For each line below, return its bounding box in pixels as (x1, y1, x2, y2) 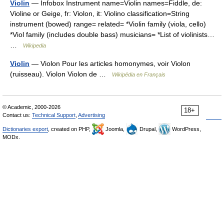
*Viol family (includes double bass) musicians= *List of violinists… (10, 30, 214, 38)
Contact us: (2, 111, 32, 118)
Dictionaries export (2, 125, 48, 132)
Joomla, (104, 125, 126, 132)
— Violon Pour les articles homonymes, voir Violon (29, 59, 190, 67)
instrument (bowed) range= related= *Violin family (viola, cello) (10, 19, 206, 28)
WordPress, (170, 125, 201, 132)
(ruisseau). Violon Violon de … (10, 69, 112, 78)
